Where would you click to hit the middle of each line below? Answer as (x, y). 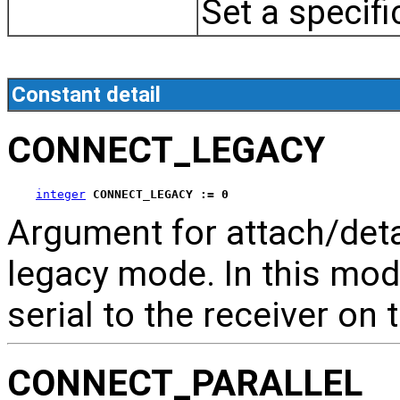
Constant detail (86, 94)
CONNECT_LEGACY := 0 (161, 195)
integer (61, 195)
